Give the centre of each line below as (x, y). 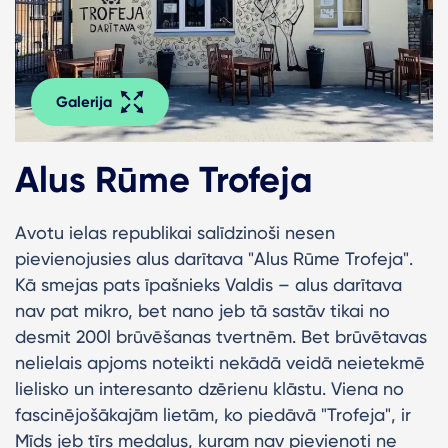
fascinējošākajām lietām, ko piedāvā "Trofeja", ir (213, 414)
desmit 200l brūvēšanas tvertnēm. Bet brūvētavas (221, 336)
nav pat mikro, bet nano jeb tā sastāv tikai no (202, 310)
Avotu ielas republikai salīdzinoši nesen (175, 232)
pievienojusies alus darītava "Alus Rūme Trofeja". (214, 258)
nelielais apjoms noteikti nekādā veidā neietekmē (220, 362)
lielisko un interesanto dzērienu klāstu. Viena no (209, 388)
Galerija (84, 101)
